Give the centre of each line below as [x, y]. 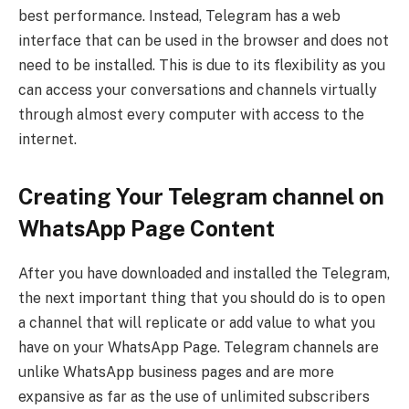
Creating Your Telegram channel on [201, 197]
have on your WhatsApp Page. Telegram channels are [199, 348]
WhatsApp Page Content [147, 229]
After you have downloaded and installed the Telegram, [204, 274]
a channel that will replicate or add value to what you [197, 323]
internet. [47, 139]
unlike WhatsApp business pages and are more [176, 372]
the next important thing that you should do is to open [202, 299]
